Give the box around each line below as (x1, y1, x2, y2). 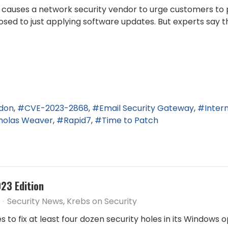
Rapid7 (64, 115, 91, 127)
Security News (7, 195, 63, 208)
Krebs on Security (67, 195, 137, 208)
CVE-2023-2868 (24, 102, 89, 114)
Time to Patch (102, 115, 158, 127)
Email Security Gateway (99, 102, 194, 114)
